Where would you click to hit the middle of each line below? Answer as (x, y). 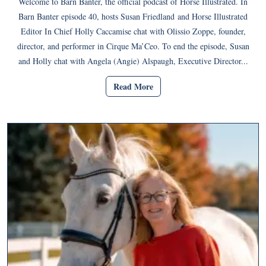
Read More (133, 86)
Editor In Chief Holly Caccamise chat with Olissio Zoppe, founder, (133, 31)
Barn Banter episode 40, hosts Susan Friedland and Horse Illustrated (133, 17)
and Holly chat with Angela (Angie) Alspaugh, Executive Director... (133, 61)
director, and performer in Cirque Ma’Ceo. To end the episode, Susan (133, 46)
